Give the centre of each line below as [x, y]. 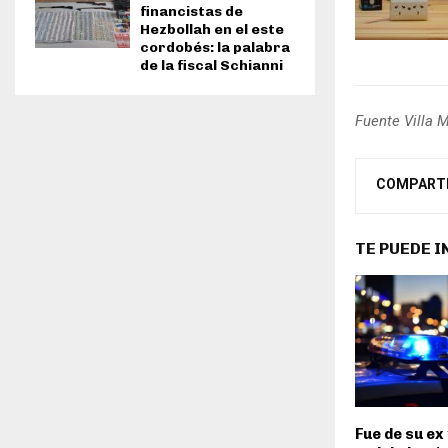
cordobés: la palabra [215, 47]
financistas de [191, 11]
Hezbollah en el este [212, 29]
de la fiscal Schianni [211, 65]
